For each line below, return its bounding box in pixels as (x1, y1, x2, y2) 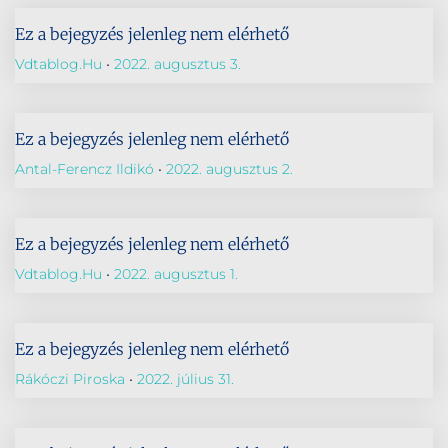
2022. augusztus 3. (110, 55, 241, 73)
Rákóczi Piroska (15, 370, 129, 388)
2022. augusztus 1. (110, 265, 238, 283)
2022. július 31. (133, 370, 234, 388)
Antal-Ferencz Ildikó (15, 160, 158, 178)
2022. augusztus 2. (162, 160, 293, 178)
